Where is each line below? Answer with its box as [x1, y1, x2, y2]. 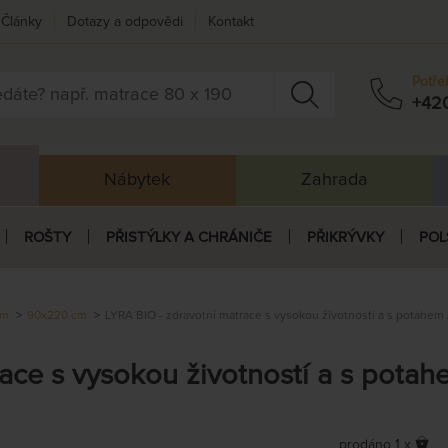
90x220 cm [27, 309, 87, 322]
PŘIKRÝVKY [306, 229, 384, 245]
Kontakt [208, 14, 254, 29]
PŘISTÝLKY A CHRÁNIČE [105, 229, 272, 245]
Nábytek [104, 170, 171, 189]
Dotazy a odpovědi [67, 14, 183, 29]
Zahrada [300, 170, 368, 189]
